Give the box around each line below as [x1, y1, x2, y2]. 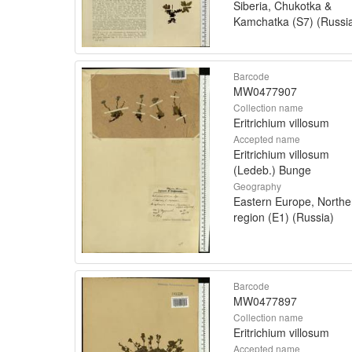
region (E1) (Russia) [233, 209, 334, 225]
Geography [233, 179, 281, 193]
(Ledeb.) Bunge [233, 162, 311, 178]
